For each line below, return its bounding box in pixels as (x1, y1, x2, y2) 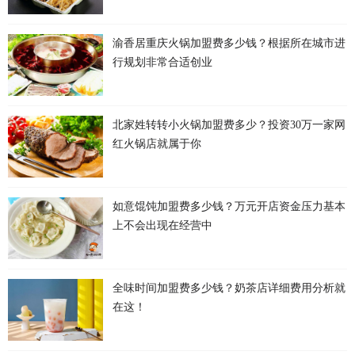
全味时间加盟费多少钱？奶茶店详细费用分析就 (113, 282, 345, 295)
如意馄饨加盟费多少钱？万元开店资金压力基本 (113, 200, 345, 213)
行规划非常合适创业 (113, 56, 212, 69)
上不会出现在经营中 (113, 219, 212, 232)
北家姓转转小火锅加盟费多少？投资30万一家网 (113, 119, 345, 132)
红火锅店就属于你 (113, 138, 201, 151)
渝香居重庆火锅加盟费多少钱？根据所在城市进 (113, 37, 345, 50)
